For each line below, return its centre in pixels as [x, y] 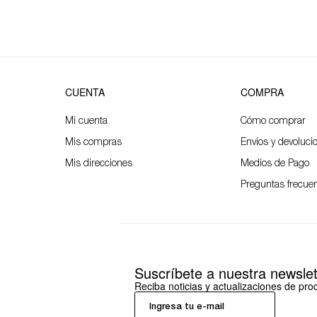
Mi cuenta [87, 121]
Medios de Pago [275, 164]
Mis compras [94, 143]
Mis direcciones [99, 164]
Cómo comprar [273, 121]
